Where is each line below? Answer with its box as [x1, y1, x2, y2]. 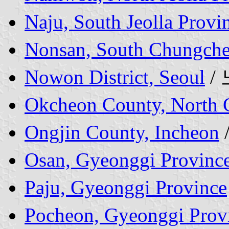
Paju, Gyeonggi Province [25, 176, 227, 198]
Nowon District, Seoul [25, 65, 205, 88]
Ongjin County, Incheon [25, 121, 219, 143]
